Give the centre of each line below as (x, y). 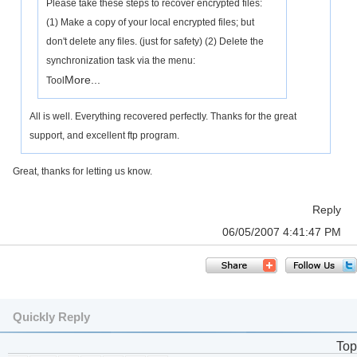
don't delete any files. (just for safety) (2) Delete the (155, 41)
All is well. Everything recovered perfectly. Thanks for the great (163, 116)
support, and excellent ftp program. (104, 135)
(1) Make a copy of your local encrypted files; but (150, 22)
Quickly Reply (51, 317)
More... (82, 80)
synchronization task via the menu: (121, 61)
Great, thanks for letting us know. (82, 171)
